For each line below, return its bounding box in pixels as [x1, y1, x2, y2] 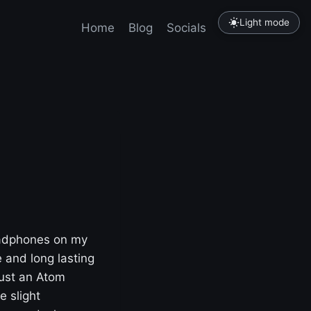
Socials [167, 20, 207, 35]
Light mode [239, 17, 290, 28]
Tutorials [220, 20, 269, 35]
